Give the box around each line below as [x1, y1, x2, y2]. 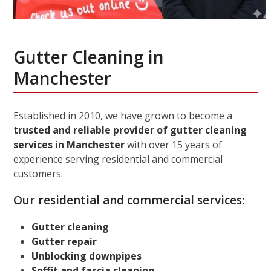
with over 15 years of [125, 137, 223, 151]
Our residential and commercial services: [13, 192, 245, 208]
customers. [13, 166, 64, 180]
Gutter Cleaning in [13, 45, 165, 68]
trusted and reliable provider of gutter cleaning [13, 123, 247, 137]
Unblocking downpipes [31, 249, 142, 263]
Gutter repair [31, 234, 97, 248]
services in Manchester [13, 137, 125, 151]
